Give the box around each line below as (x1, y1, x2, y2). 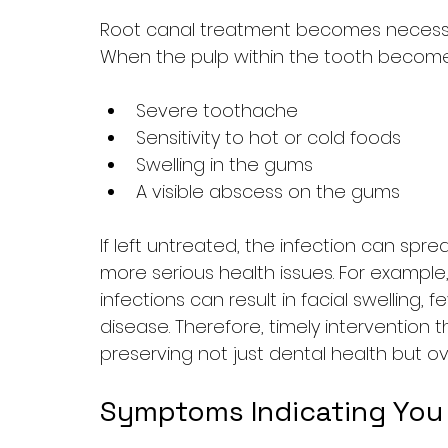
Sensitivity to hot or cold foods (136, 124, 401, 150)
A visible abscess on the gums (136, 178, 400, 204)
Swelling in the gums (136, 151, 313, 177)
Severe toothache (136, 97, 298, 123)
